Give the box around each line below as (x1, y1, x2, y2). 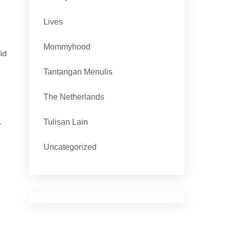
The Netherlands (43, 92, 104, 101)
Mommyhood (43, 42, 90, 51)
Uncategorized (43, 142, 97, 151)
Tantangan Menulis (43, 67, 112, 76)
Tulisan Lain (43, 117, 88, 126)
